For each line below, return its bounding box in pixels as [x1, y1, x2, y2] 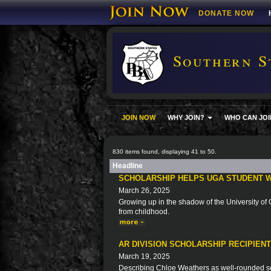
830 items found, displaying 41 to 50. [113, 148, 217, 155]
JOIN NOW [122, 114, 155, 121]
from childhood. [119, 207, 169, 216]
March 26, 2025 [119, 186, 170, 195]
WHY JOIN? [168, 114, 206, 121]
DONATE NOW [198, 9, 254, 18]
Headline [113, 162, 143, 170]
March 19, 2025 [119, 252, 170, 261]
